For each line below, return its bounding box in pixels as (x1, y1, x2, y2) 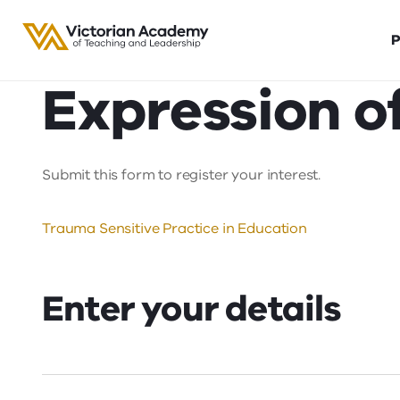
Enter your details (42, 285, 342, 333)
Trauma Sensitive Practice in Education (42, 219, 307, 238)
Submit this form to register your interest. (42, 165, 321, 185)
